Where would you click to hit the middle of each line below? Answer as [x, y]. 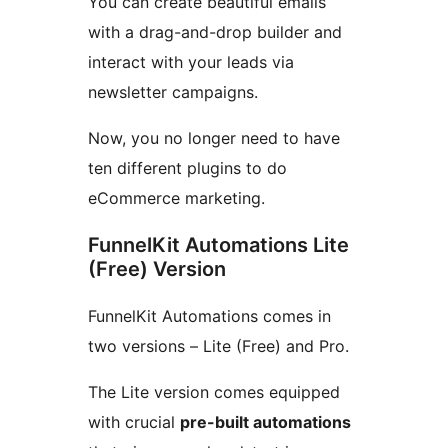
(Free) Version [157, 269]
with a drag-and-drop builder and [215, 32]
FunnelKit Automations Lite [218, 245]
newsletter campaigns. [173, 92]
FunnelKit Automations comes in [209, 316]
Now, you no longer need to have [214, 138]
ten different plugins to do [187, 168]
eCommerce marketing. [176, 198]
